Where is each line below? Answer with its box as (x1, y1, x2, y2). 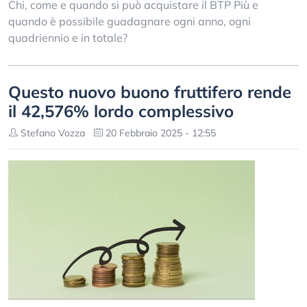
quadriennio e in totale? (8, 31, 127, 45)
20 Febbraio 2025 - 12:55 (103, 127, 216, 139)
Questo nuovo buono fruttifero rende (8, 82, 291, 102)
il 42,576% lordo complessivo (8, 101, 234, 121)
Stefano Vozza (18, 127, 85, 139)
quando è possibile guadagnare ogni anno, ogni (8, 14, 251, 28)
